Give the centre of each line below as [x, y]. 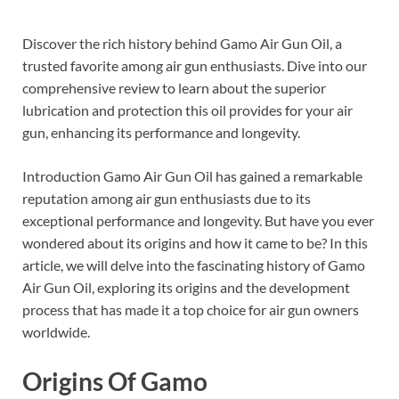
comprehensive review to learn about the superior [174, 87]
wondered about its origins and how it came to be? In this [195, 242]
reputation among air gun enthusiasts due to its [167, 198]
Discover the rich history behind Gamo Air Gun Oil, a [182, 43]
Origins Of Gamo [115, 382]
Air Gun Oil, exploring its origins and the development [186, 287]
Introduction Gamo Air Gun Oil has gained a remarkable [192, 175]
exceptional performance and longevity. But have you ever [198, 220]
